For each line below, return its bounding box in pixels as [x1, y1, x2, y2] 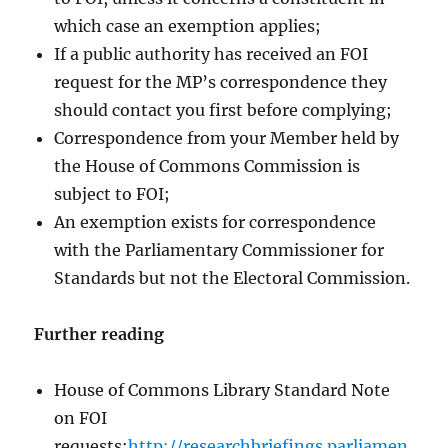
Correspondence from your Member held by [54, 128, 400, 149]
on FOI [54, 408, 108, 429]
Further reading [34, 324, 165, 345]
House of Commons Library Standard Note [54, 380, 391, 401]
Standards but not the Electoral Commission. [54, 268, 411, 289]
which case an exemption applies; [54, 16, 322, 37]
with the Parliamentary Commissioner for [54, 240, 385, 261]
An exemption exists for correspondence [54, 212, 377, 233]
